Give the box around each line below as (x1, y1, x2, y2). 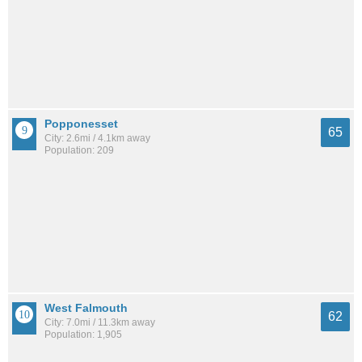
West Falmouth (44, 301, 128, 314)
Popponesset (44, 116, 118, 130)
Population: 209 (44, 144, 114, 156)
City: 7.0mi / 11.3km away (44, 317, 155, 328)
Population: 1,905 (44, 329, 122, 340)
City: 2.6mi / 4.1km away (44, 132, 150, 144)
